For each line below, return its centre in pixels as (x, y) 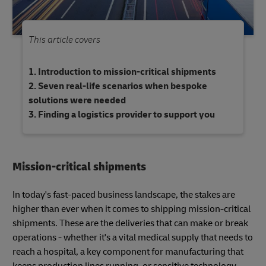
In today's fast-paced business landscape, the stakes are (124, 195)
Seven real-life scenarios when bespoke (123, 86)
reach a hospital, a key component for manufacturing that (128, 252)
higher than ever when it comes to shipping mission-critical (132, 209)
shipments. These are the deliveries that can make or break (130, 224)
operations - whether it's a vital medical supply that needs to (133, 238)
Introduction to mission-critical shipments (127, 72)
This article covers (64, 40)
